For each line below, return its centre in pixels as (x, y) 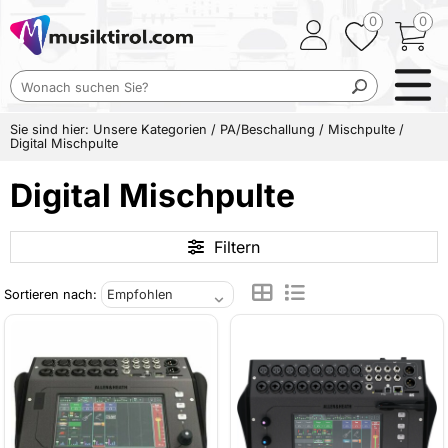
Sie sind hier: (51, 129)
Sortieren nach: (52, 294)
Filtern (237, 247)
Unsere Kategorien (150, 129)
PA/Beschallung (267, 129)
